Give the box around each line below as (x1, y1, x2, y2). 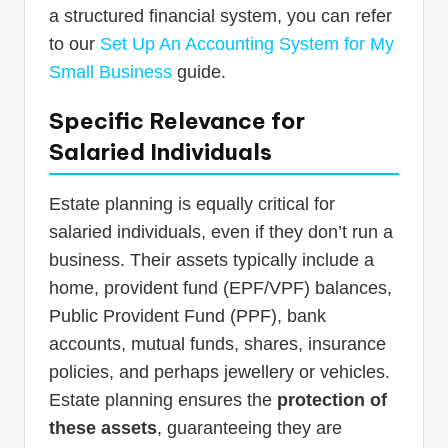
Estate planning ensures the (49, 389, 277, 410)
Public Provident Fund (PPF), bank (49, 305, 326, 326)
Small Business (49, 61, 172, 82)
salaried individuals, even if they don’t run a (49, 221, 393, 242)
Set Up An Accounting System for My (100, 33, 394, 54)
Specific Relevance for (49, 106, 305, 135)
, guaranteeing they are (157, 417, 342, 438)
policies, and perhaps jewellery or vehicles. (49, 361, 390, 382)
